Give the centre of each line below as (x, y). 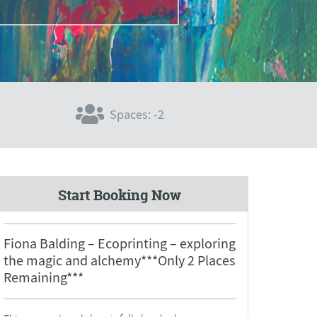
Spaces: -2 (137, 115)
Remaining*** (43, 277)
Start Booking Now (120, 195)
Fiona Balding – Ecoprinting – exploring (119, 243)
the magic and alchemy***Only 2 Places (119, 260)
